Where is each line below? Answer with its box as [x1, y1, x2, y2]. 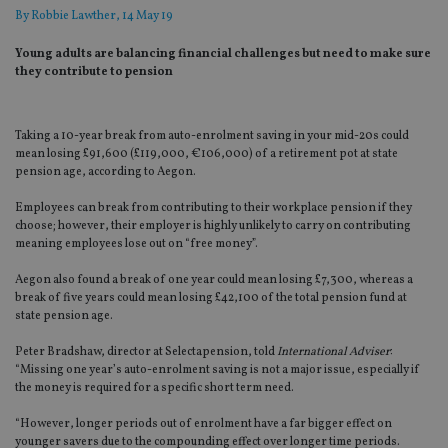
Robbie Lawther [31, 8, 116, 25]
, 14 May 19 [116, 8, 173, 25]
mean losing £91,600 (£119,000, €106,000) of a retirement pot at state [15, 146, 398, 163]
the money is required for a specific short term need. [15, 380, 294, 397]
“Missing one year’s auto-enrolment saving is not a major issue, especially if [15, 362, 420, 379]
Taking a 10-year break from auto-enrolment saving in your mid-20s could [15, 128, 409, 145]
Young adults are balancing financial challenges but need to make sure [15, 46, 431, 63]
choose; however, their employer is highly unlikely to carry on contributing [15, 218, 411, 235]
